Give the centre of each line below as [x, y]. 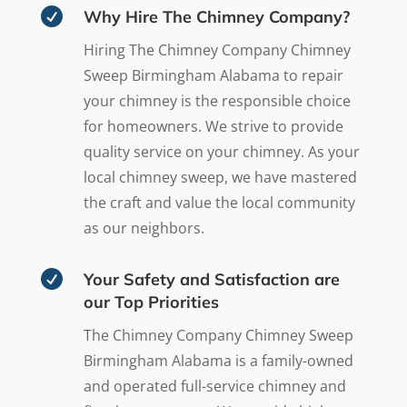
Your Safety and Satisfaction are [211, 280]
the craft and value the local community [219, 203]
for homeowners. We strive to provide [213, 127]
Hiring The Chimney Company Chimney [217, 50]
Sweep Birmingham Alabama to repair [213, 76]
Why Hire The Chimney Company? [216, 17]
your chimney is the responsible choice [217, 101]
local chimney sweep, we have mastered [220, 178]
